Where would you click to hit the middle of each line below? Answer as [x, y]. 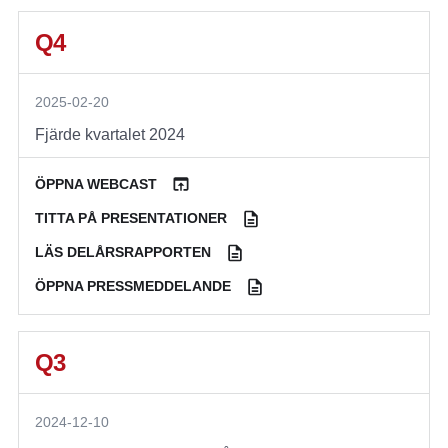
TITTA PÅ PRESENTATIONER [131, 218]
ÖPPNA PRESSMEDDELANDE [133, 286]
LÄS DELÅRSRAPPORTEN [123, 252]
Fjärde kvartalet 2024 [110, 135]
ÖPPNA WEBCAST [96, 184]
